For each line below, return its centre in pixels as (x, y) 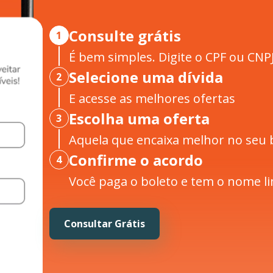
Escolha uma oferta (139, 119)
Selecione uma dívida (146, 77)
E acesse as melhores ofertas (152, 99)
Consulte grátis (125, 36)
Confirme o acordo (136, 160)
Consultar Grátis (104, 224)
